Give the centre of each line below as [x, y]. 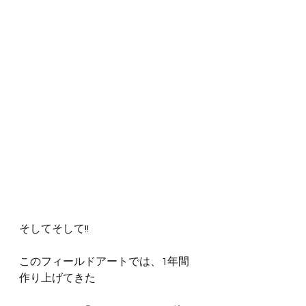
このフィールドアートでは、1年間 [104, 262]
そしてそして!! [54, 229]
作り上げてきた [57, 278]
